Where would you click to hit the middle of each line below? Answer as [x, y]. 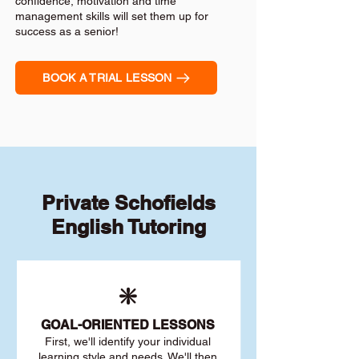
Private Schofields [128, 203]
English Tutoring [128, 227]
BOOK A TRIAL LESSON [107, 78]
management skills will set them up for [112, 16]
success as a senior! [67, 31]
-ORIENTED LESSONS [146, 325]
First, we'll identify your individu [123, 341]
